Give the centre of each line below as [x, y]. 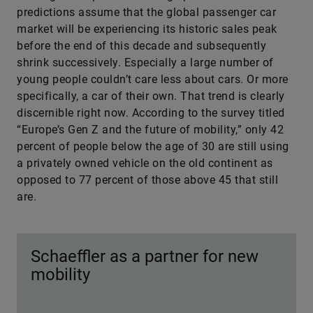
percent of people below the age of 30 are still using [153, 146]
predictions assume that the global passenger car [146, 12]
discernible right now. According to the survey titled [151, 113]
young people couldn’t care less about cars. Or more [153, 79]
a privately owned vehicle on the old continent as [145, 163]
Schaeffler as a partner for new [145, 256]
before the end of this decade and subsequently [141, 46]
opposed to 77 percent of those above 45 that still [147, 180]
